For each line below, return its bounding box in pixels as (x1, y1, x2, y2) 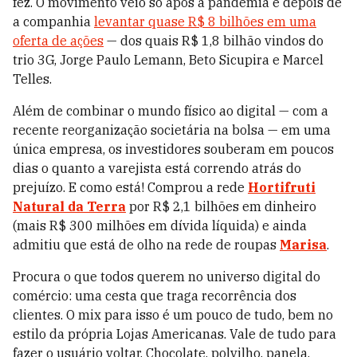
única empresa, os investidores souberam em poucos (13, 141, 334, 158)
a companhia (13, 14, 94, 30)
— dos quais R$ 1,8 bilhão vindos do (104, 33, 324, 49)
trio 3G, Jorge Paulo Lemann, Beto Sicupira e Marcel (13, 52, 324, 69)
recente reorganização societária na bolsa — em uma (13, 122, 331, 139)
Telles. (13, 71, 52, 88)
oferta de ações (13, 33, 104, 49)
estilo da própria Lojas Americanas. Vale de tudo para (13, 326, 336, 343)
